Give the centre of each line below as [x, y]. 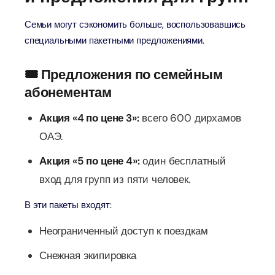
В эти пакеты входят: [68, 205]
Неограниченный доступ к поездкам [124, 231]
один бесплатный [183, 161]
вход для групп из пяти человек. [115, 179]
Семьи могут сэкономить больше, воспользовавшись [135, 25]
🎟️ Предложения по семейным [124, 75]
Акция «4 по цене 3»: [89, 118]
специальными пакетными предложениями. [114, 41]
